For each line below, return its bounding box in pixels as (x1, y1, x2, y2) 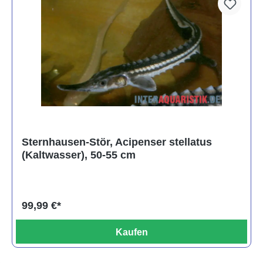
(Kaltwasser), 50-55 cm (22, 149, 136, 161)
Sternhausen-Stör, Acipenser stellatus (22, 136, 212, 149)
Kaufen (115, 227, 148, 238)
